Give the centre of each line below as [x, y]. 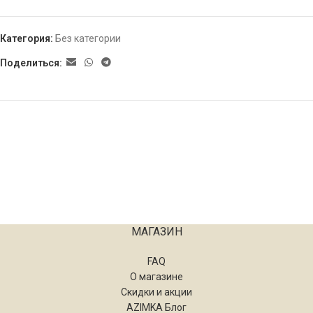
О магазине [156, 276]
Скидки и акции [156, 292]
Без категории [88, 38]
